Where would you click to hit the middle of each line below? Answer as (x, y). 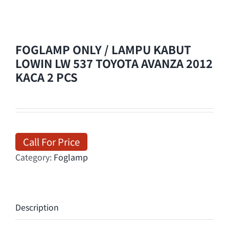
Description (37, 207)
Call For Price (51, 141)
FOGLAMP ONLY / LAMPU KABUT (103, 49)
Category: (35, 157)
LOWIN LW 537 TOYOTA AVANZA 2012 (114, 63)
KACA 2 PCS (47, 77)
